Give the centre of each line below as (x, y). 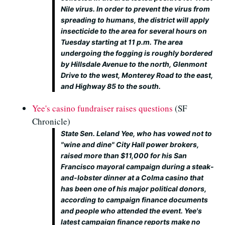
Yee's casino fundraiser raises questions (102, 108)
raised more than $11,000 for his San (124, 155)
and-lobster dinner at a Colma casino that (132, 178)
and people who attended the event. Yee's (131, 211)
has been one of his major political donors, (134, 189)
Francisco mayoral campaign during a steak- (137, 166)
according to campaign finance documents (134, 200)
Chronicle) (51, 121)
